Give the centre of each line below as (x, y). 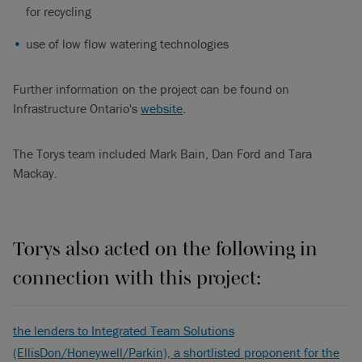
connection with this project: (137, 277)
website (162, 108)
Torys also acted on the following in (165, 248)
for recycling (59, 11)
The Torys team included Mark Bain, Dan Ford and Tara (162, 153)
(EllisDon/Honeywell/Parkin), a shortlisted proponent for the (176, 352)
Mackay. (35, 173)
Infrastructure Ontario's (77, 108)
